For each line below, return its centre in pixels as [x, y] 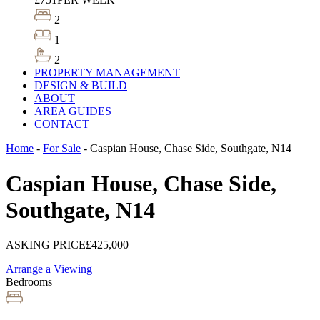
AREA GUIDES [73, 111]
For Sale [62, 149]
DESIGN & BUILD [81, 86]
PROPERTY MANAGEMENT [107, 73]
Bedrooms [29, 282]
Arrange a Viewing [49, 269]
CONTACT [62, 124]
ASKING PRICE [46, 245]
